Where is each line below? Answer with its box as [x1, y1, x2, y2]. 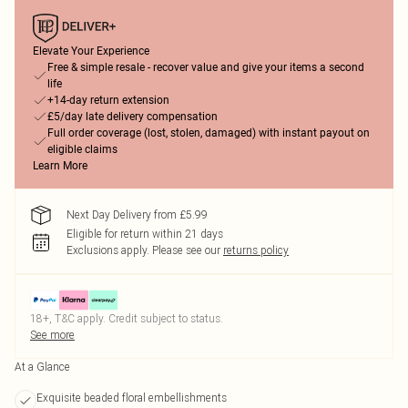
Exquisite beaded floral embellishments [36, 391, 227, 404]
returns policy [223, 243, 289, 257]
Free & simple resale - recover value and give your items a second [47, 61, 364, 74]
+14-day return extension [47, 94, 169, 107]
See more [30, 328, 75, 342]
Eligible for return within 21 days [66, 227, 223, 240]
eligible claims [47, 143, 117, 156]
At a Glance [15, 360, 70, 373]
